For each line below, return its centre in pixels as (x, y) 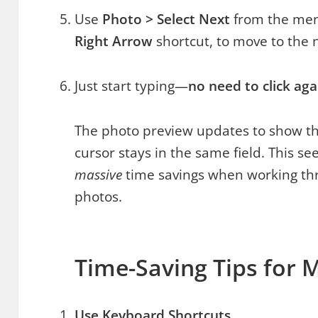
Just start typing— (132, 86)
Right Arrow (114, 42)
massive (99, 175)
